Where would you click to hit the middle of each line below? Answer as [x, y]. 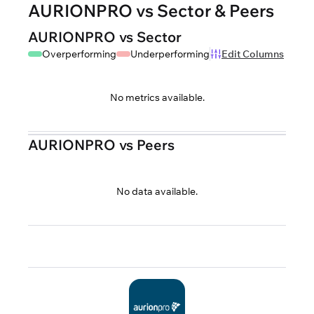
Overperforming [79, 54]
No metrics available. [157, 97]
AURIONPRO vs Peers [101, 145]
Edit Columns [253, 54]
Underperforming [170, 54]
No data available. [157, 191]
